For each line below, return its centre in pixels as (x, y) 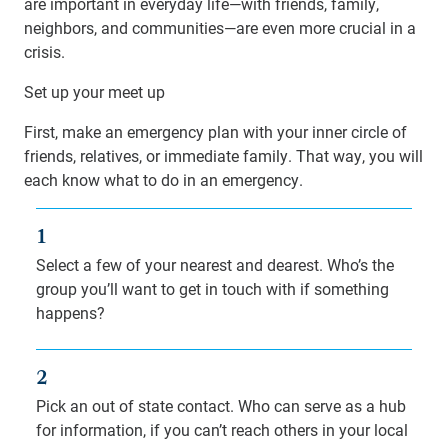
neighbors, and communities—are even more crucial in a (220, 27)
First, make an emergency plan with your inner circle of (215, 131)
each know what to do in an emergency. (163, 179)
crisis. (44, 51)
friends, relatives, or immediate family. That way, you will (223, 155)
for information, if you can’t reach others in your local (222, 429)
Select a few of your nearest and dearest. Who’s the (215, 264)
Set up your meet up (94, 91)
